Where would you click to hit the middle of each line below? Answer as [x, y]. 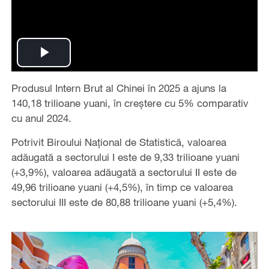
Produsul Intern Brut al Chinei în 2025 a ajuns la [119, 88]
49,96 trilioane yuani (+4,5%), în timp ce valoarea [122, 187]
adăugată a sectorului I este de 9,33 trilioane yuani [125, 157]
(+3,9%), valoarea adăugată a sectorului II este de [124, 172]
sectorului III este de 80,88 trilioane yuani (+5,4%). [124, 202]
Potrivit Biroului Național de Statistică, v [102, 142]
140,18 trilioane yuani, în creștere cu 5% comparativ [130, 103]
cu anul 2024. [43, 118]
